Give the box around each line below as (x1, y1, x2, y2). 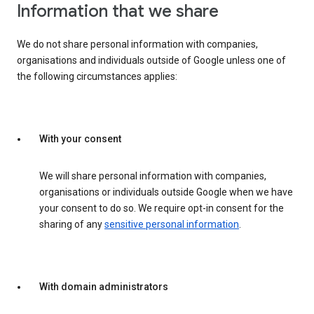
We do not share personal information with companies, (17, 39, 258, 50)
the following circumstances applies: (17, 71, 177, 83)
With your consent (39, 133, 121, 145)
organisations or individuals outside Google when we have (39, 186, 293, 198)
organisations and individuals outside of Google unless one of (17, 55, 286, 67)
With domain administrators (39, 281, 168, 293)
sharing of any (39, 219, 104, 231)
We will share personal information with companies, (39, 170, 266, 182)
